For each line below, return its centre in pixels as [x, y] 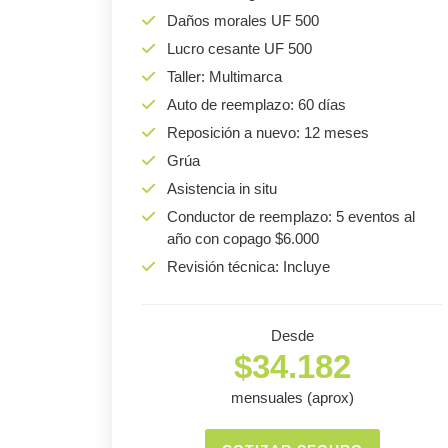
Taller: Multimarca [224, 77]
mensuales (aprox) [292, 398]
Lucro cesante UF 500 [239, 49]
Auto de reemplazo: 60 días [256, 105]
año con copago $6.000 [243, 239]
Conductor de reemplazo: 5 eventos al [291, 217]
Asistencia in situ [222, 189]
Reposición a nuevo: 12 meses [268, 133]
